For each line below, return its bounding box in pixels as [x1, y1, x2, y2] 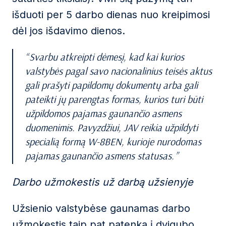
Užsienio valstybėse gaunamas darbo [12, 202, 190, 214]
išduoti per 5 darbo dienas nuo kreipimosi [12, 9, 210, 21]
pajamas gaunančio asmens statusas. [25, 149, 174, 162]
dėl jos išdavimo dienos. [12, 25, 125, 37]
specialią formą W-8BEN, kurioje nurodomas [25, 135, 201, 148]
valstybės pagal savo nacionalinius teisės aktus [25, 65, 212, 77]
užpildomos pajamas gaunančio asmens [25, 107, 182, 120]
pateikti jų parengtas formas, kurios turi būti [25, 93, 203, 105]
